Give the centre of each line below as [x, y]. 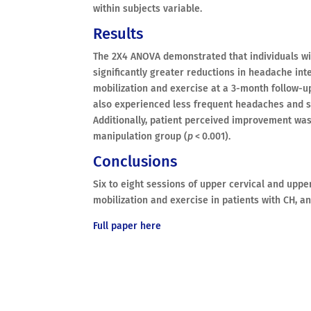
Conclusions [135, 161]
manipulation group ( [141, 136]
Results [118, 33]
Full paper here [127, 226]
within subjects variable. [148, 8]
